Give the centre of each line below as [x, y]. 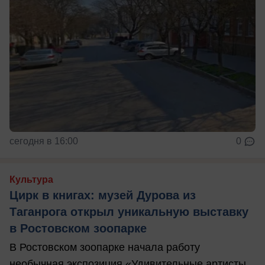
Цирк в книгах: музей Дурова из [103, 195]
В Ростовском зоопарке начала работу [105, 248]
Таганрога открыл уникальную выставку [129, 212]
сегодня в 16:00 [44, 141]
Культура [31, 180]
